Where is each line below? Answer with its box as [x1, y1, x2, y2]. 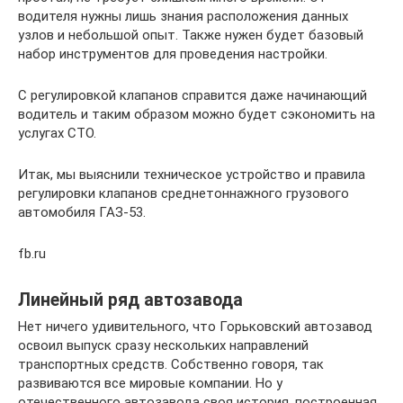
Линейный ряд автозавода [18, 289, 243, 310]
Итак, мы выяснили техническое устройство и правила [18, 166, 365, 184]
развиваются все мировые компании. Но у [18, 375, 282, 392]
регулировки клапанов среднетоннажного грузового [18, 185, 349, 202]
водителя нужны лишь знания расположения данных [18, 8, 348, 25]
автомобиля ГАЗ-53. [18, 204, 146, 221]
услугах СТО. [18, 125, 96, 142]
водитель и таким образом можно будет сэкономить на [18, 106, 375, 123]
